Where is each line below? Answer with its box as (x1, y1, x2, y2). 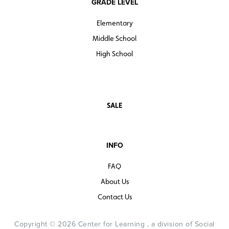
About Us (100, 177, 129, 186)
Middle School (93, 34, 136, 43)
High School (96, 50, 133, 58)
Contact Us (97, 193, 132, 201)
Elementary (96, 19, 133, 28)
